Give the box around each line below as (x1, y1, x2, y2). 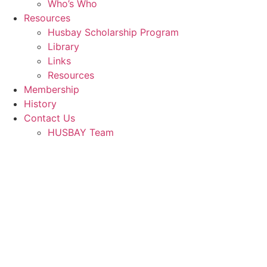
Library (48, 40, 79, 52)
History (24, 97, 57, 110)
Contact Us (24, 111, 75, 124)
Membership (24, 83, 79, 95)
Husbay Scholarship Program (48, 26, 179, 38)
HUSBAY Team (48, 126, 114, 138)
